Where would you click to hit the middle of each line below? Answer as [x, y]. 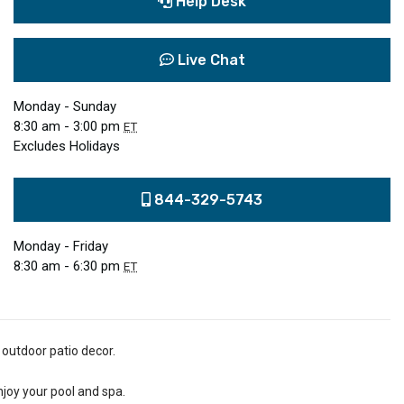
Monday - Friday [61, 247]
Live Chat [209, 60]
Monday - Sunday [65, 107]
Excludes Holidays [67, 147]
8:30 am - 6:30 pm [69, 266]
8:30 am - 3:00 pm [69, 127]
